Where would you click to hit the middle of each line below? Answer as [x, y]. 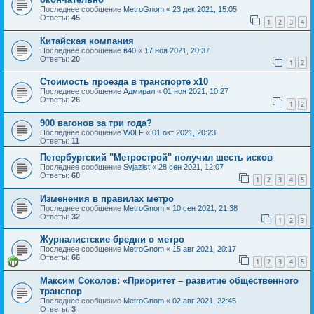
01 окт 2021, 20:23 [184, 133]
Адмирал [139, 91]
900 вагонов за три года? [96, 123]
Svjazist [137, 167]
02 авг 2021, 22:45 [204, 300]
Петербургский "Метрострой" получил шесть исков [156, 158]
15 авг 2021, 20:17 [204, 249]
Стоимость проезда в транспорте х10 [124, 82]
